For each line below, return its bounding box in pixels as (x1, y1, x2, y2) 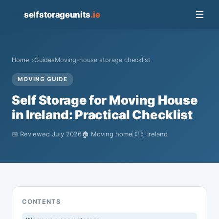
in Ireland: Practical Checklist (12, 107, 193, 122)
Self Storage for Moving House (12, 92, 198, 108)
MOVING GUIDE (18, 76, 67, 83)
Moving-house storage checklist (55, 56, 151, 64)
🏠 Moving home (82, 130, 132, 138)
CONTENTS (22, 198, 61, 205)
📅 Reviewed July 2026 (12, 130, 82, 138)
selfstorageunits (24, 9, 91, 20)
